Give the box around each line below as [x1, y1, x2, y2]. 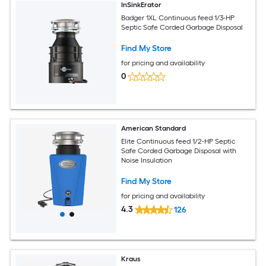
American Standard [121, 123, 186, 132]
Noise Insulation [121, 156, 173, 165]
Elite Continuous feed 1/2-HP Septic [121, 137, 236, 146]
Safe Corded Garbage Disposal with [121, 147, 237, 156]
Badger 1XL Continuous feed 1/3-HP [121, 14, 235, 23]
